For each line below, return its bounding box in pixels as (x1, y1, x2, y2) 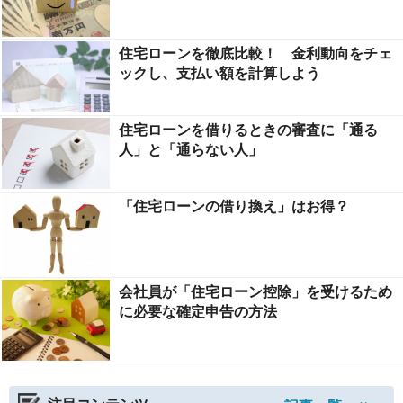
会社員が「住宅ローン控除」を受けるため (119, 280, 392, 301)
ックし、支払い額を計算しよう (119, 61, 320, 83)
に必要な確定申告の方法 (119, 300, 277, 321)
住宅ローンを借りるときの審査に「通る (119, 118, 378, 139)
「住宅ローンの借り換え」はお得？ (119, 194, 349, 216)
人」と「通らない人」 (119, 138, 263, 159)
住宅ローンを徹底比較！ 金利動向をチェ (119, 41, 392, 63)
